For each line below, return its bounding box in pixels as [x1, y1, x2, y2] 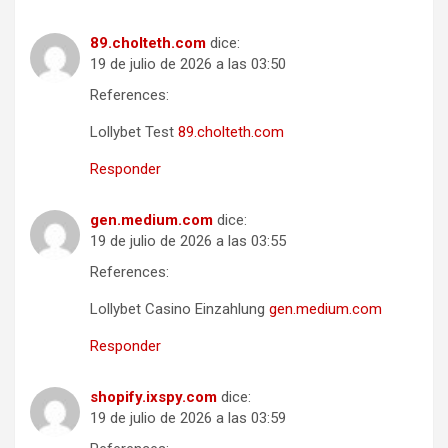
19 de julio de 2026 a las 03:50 [90, 54, 286, 73]
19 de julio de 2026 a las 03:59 [90, 408, 286, 427]
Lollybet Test [90, 122, 178, 141]
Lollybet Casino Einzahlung [90, 299, 269, 318]
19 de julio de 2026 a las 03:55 [90, 231, 286, 250]
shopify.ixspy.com [90, 387, 217, 406]
